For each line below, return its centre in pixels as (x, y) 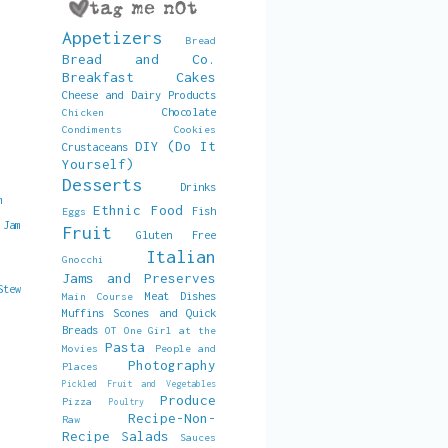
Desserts (102, 184)
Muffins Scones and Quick (139, 312)
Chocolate (189, 111)
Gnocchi (83, 259)
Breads (80, 329)
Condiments (92, 129)
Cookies (195, 129)
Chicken (83, 112)
